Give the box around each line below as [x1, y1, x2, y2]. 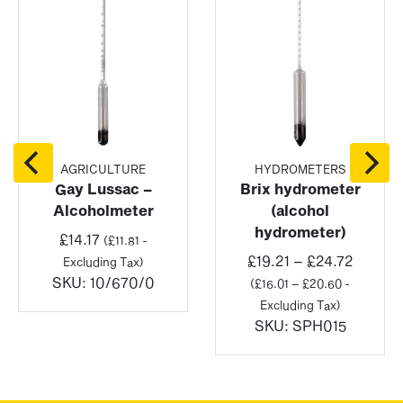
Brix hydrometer [239, 180, 361, 198]
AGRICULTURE [60, 162, 146, 177]
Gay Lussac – [54, 180, 152, 198]
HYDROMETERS [254, 162, 346, 177]
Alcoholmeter [52, 201, 154, 219]
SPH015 [291, 317, 346, 335]
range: [352, 273, 399, 291]
